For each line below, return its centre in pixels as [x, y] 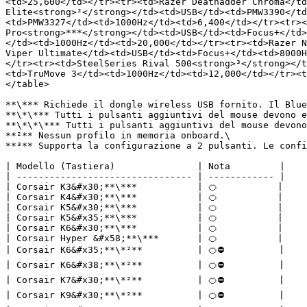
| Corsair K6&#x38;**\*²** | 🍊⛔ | [145, 265]
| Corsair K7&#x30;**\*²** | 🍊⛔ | [145, 280]
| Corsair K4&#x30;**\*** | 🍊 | [144, 197]
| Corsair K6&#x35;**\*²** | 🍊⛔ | [145, 250]
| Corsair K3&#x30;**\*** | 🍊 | [144, 187]
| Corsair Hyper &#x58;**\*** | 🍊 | [144, 238]
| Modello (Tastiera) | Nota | [145, 166]
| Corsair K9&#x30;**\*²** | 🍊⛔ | [145, 295]
